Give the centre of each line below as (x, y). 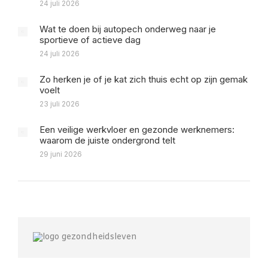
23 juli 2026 (60, 104)
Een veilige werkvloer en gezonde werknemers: (137, 130)
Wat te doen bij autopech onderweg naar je (128, 29)
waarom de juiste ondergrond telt (107, 140)
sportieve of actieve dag (90, 40)
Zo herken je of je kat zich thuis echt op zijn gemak (144, 79)
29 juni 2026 (61, 154)
